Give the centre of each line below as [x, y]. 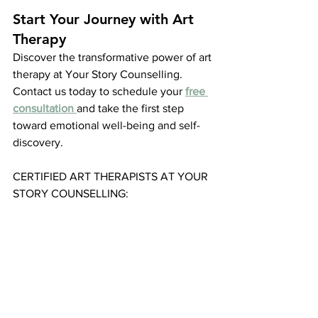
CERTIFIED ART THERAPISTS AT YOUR [112, 176]
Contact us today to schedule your [99, 91]
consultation [43, 108]
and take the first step [132, 108]
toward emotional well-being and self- [106, 125]
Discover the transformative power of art [114, 57]
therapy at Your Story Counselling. [99, 74]
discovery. [38, 142]
